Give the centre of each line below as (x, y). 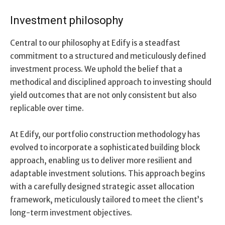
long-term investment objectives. (71, 212)
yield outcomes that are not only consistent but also (103, 95)
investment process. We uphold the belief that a (96, 69)
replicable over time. (47, 108)
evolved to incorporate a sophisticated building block (105, 147)
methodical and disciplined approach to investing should (111, 82)
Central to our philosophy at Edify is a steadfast (95, 43)
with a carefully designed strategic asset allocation (102, 186)
